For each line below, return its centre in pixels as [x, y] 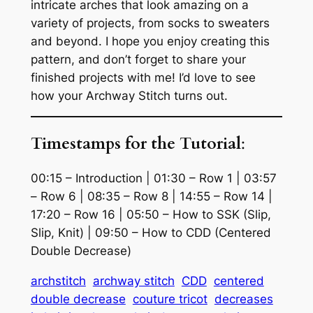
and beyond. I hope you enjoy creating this [150, 41]
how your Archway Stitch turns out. [129, 95]
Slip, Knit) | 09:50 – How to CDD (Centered [151, 232]
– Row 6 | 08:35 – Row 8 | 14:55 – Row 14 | [151, 196]
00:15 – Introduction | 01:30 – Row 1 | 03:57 [153, 178]
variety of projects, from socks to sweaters [150, 23]
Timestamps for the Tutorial [136, 143]
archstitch [58, 281]
